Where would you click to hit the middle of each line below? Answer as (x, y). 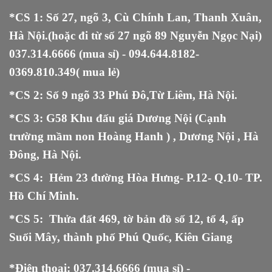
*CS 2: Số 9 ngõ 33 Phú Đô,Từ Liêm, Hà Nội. (125, 95)
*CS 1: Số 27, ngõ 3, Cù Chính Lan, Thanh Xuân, (135, 17)
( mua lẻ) (98, 72)
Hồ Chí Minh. (44, 195)
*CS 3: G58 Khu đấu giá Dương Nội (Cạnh (118, 118)
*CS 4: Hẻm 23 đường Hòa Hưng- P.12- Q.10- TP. (136, 177)
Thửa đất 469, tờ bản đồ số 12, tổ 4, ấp (147, 219)
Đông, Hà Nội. (45, 154)
